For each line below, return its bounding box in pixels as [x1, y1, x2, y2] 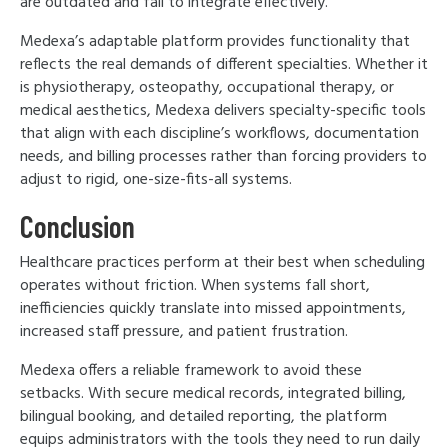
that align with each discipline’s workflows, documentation [20, 121, 419, 147]
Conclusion [20, 208, 141, 244]
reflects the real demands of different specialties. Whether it [20, 52, 428, 78]
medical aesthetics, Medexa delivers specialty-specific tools [20, 98, 426, 124]
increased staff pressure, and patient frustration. [20, 319, 352, 345]
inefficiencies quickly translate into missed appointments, [20, 296, 406, 322]
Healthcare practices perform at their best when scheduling [20, 250, 425, 276]
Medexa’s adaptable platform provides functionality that [20, 29, 410, 55]
